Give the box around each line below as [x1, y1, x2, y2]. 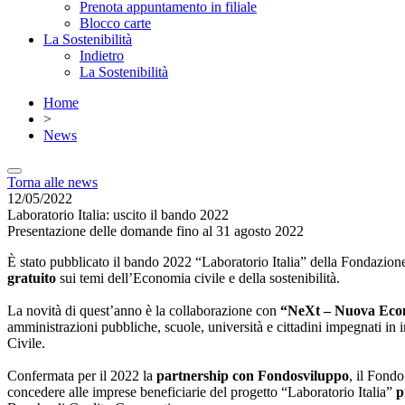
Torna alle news [7, 174, 98, 190]
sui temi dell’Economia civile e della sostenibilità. [60, 270, 344, 286]
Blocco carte [80, 15, 151, 31]
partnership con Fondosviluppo [156, 368, 349, 383]
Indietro [80, 48, 124, 63]
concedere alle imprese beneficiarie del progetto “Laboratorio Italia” [7, 384, 396, 400]
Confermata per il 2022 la [7, 368, 156, 383]
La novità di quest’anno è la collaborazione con [7, 303, 280, 318]
